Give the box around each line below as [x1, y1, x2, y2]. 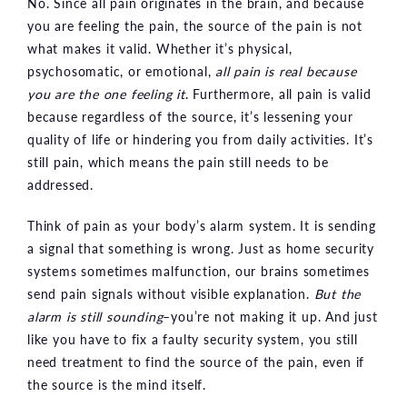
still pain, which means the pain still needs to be [27, 153, 329, 172]
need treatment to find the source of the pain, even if [27, 352, 365, 372]
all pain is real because [215, 62, 357, 81]
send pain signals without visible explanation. [27, 284, 314, 303]
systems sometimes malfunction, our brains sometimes [27, 262, 370, 281]
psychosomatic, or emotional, [27, 62, 216, 81]
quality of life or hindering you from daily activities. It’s [27, 130, 373, 149]
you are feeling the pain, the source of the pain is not [27, 16, 362, 35]
